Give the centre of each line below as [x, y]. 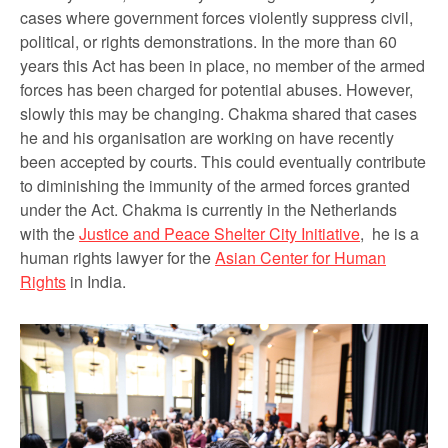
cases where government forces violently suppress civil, [216, 17]
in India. [96, 281]
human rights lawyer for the [117, 257]
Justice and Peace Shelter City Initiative [219, 233]
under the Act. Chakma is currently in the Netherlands [208, 209]
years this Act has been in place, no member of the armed [222, 65]
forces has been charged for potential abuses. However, [216, 89]
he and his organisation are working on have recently [207, 137]
